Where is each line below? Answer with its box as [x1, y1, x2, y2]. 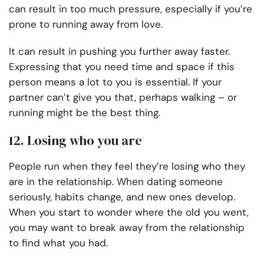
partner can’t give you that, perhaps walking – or [9, 91, 237, 104]
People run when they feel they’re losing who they [9, 160, 245, 173]
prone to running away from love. [9, 18, 166, 31]
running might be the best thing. [9, 106, 160, 120]
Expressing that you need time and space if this [9, 60, 235, 74]
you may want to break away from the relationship [9, 221, 245, 235]
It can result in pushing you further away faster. [9, 45, 230, 58]
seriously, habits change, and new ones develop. [9, 190, 235, 204]
